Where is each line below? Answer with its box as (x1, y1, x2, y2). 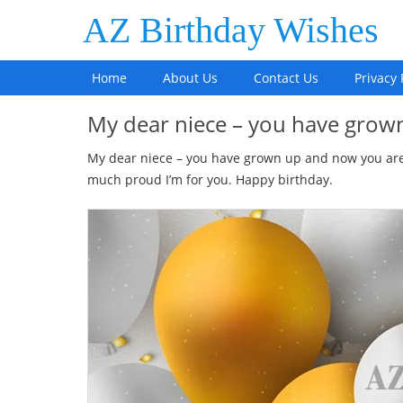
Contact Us (254, 69, 318, 86)
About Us (163, 69, 218, 86)
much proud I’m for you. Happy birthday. (87, 171, 333, 188)
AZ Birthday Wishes (83, 10, 379, 50)
